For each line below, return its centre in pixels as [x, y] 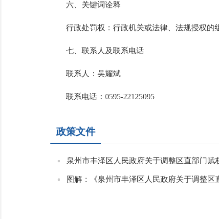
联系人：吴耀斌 [89, 74]
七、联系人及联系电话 [97, 51]
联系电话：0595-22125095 [102, 97]
